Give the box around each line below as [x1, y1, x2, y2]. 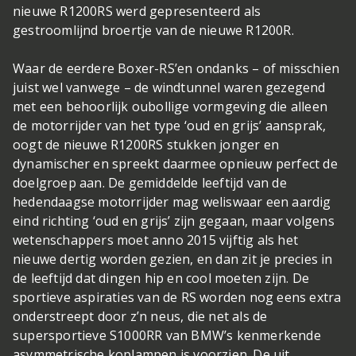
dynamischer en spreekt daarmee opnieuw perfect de [13, 155, 338, 173]
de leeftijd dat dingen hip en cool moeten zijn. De [13, 269, 310, 288]
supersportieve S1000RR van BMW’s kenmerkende [13, 327, 321, 345]
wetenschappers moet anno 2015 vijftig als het [13, 231, 299, 250]
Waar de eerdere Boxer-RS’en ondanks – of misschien [13, 60, 340, 78]
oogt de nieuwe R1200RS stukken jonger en [13, 136, 280, 154]
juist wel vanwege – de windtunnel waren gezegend [13, 79, 326, 97]
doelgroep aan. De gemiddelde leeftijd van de [13, 174, 287, 192]
